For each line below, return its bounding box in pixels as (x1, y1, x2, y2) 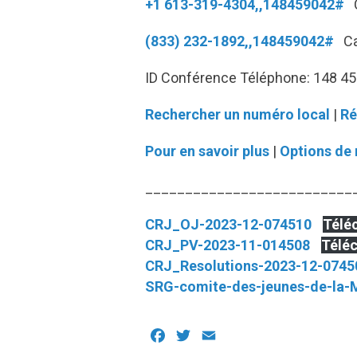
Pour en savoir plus (145, 143, 269, 160)
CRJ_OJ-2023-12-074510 (145, 216, 312, 233)
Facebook (167, 328, 238, 347)
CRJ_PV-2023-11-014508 (145, 237, 310, 254)
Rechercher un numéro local (145, 106, 330, 124)
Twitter (193, 328, 243, 347)
